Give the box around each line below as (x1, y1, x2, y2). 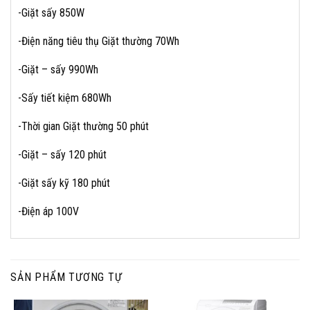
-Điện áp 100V (18, 205, 79, 218)
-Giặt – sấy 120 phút (18, 148, 107, 161)
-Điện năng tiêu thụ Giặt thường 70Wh (18, 35, 179, 48)
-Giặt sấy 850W (18, 6, 84, 19)
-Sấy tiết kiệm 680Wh (18, 91, 111, 104)
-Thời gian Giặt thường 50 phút (18, 120, 149, 133)
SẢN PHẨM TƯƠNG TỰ (10, 271, 122, 284)
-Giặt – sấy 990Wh (18, 63, 98, 76)
